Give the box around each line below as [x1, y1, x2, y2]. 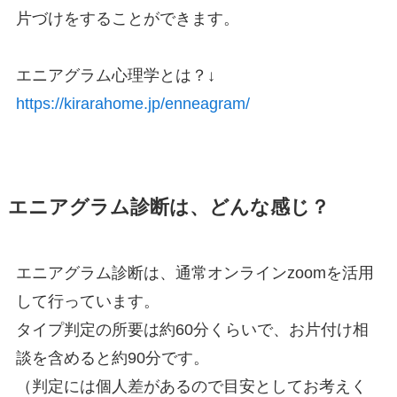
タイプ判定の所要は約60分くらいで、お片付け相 [15, 321, 369, 339]
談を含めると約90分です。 [15, 349, 209, 368]
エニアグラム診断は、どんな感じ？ [7, 197, 330, 219]
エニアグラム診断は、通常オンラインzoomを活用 [15, 264, 374, 283]
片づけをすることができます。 [15, 10, 239, 28]
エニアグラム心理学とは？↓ [15, 66, 215, 85]
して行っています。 [15, 292, 160, 311]
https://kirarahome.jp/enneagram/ [15, 95, 250, 113]
